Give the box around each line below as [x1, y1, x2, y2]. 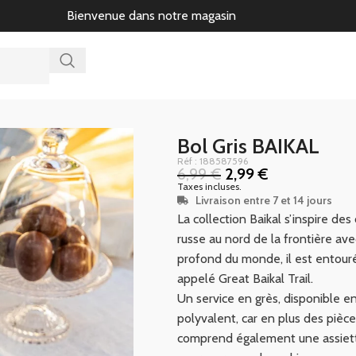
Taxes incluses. [177, 180, 242, 192]
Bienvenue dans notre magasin [66, 8, 236, 23]
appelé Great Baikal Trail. [177, 271, 313, 286]
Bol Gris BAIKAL [177, 133, 319, 159]
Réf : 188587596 [177, 155, 248, 167]
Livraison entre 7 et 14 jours [195, 193, 332, 207]
